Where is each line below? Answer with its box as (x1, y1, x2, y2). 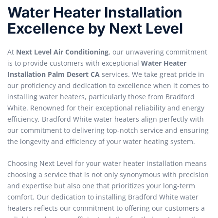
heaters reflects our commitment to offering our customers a (7, 203, 205, 213)
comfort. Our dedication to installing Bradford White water (7, 192, 199, 202)
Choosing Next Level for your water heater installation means (7, 159, 207, 168)
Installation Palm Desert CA (7, 69, 100, 79)
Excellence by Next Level (7, 19, 183, 37)
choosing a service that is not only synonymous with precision (7, 170, 209, 180)
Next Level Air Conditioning (16, 47, 109, 56)
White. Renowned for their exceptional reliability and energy (7, 103, 204, 112)
